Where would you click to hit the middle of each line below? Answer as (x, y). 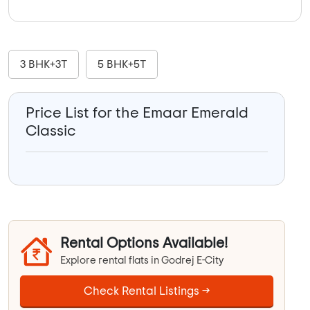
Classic (51, 131)
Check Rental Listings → (147, 291)
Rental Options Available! (144, 244)
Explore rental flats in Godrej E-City (142, 261)
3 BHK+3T (44, 65)
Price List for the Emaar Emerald (137, 113)
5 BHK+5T (122, 65)
